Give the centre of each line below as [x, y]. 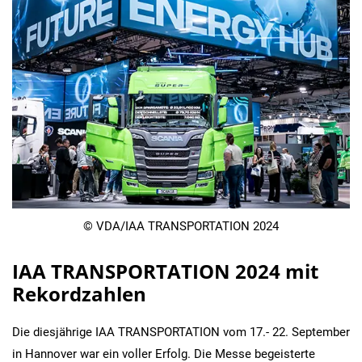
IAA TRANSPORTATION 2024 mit [165, 271]
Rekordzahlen [79, 293]
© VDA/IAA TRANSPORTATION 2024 [181, 226]
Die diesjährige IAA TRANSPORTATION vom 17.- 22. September [181, 332]
